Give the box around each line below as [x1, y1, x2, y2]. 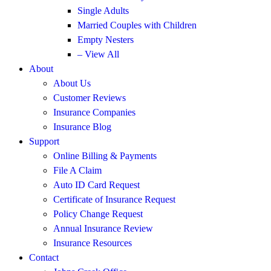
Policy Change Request [53, 209, 143, 219]
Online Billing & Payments [53, 151, 157, 161]
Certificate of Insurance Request [53, 194, 175, 204]
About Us [53, 78, 91, 88]
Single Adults [77, 5, 129, 16]
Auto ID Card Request [53, 180, 140, 190]
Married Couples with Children [77, 20, 197, 30]
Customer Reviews [53, 93, 126, 103]
